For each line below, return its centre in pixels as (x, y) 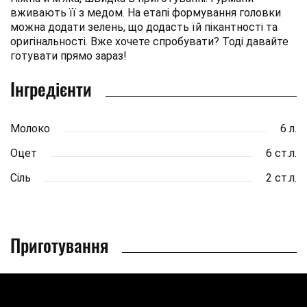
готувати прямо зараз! (69, 56)
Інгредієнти (51, 88)
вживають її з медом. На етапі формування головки (146, 12)
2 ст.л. (281, 177)
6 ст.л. (281, 153)
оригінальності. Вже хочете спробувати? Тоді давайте (149, 41)
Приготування (59, 245)
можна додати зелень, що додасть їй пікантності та (144, 27)
